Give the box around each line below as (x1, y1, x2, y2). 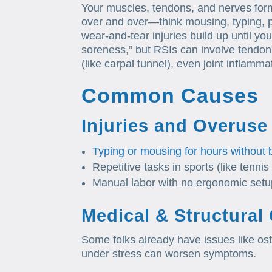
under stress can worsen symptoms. (81, 248, 257, 260)
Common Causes (81, 84, 259, 107)
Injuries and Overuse (81, 116, 268, 136)
